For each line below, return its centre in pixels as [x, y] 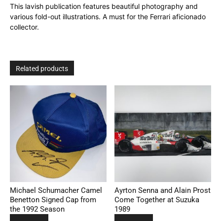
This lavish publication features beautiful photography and [104, 6]
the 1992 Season [37, 209]
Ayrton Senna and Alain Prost [163, 190]
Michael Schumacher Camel [56, 190]
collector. [24, 27]
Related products [42, 69]
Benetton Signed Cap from [53, 200]
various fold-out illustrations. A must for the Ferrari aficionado [108, 17]
